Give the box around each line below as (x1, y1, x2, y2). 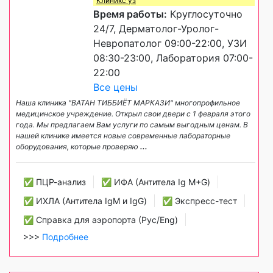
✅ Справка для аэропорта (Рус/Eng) (23, 214, 178, 225)
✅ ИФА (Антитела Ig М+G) (101, 177, 210, 188)
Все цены (93, 81, 138, 94)
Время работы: (93, 8, 167, 21)
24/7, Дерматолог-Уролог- (93, 23, 219, 35)
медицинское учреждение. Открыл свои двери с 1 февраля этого (16, 109, 250, 119)
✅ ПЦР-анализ (23, 177, 86, 188)
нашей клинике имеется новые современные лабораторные (16, 131, 230, 141)
